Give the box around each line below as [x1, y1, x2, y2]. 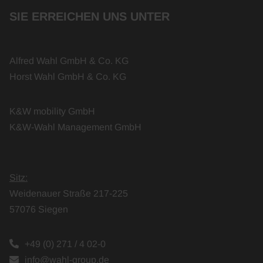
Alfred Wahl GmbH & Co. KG [9, 55, 129, 66]
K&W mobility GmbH [9, 106, 95, 116]
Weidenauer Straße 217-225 [9, 188, 128, 198]
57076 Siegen [9, 204, 68, 214]
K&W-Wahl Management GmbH [9, 122, 141, 132]
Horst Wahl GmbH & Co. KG [9, 71, 126, 82]
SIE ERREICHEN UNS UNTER [9, 9, 170, 23]
